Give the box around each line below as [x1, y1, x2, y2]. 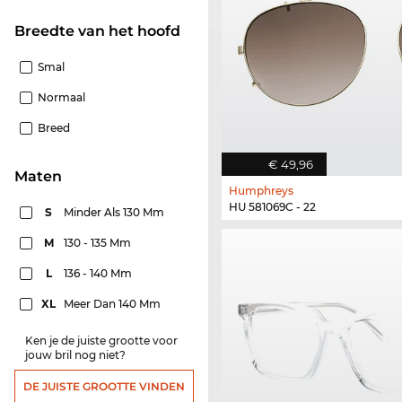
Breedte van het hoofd [25, 22, 180, 40]
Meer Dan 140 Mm [64, 297, 163, 311]
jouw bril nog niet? [25, 348, 126, 363]
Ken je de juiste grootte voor [25, 334, 178, 348]
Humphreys [229, 184, 293, 198]
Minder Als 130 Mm [64, 205, 167, 220]
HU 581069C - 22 [229, 200, 316, 214]
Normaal [38, 91, 85, 105]
